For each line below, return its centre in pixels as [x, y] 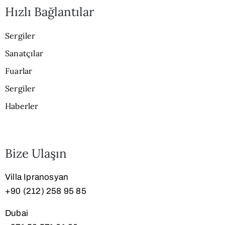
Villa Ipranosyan [37, 177]
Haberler [22, 106]
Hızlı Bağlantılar [49, 12]
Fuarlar [19, 71]
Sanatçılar [24, 53]
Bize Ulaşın [36, 153]
